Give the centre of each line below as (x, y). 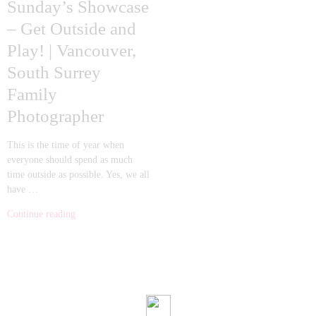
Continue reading (41, 214)
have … (23, 190)
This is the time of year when (66, 145)
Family (32, 95)
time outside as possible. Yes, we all (78, 175)
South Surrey (54, 73)
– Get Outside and (72, 29)
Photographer (55, 116)
